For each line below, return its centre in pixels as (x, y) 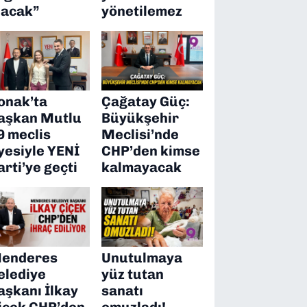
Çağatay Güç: (146, 101)
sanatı (123, 290)
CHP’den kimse (151, 151)
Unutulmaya (142, 257)
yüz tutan (133, 274)
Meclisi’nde (140, 134)
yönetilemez (142, 11)
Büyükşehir (140, 118)
